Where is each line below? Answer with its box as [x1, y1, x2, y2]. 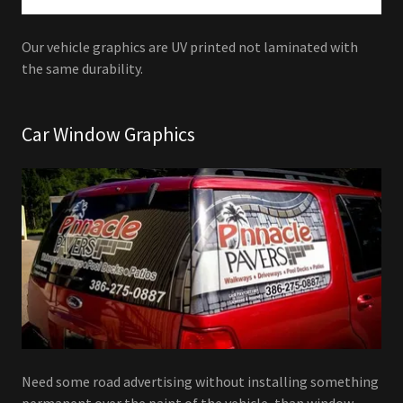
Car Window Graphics [22, 121, 195, 148]
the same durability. [22, 59, 146, 78]
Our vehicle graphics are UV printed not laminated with [22, 38, 358, 57]
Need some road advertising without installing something [22, 372, 379, 390]
